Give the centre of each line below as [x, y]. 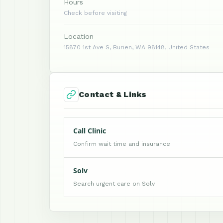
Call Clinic [90, 131]
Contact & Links [113, 94]
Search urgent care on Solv [114, 184]
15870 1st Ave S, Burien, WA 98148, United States [137, 47]
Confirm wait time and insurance [122, 144]
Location [79, 36]
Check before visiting [95, 13]
